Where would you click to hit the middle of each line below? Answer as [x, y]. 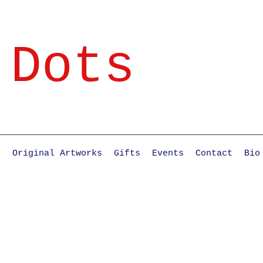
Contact [214, 154]
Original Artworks [57, 154]
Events [168, 154]
